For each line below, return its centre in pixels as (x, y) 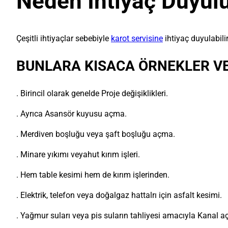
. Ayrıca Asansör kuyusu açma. (72, 114)
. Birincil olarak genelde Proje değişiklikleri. (92, 94)
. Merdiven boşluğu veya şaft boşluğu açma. (96, 134)
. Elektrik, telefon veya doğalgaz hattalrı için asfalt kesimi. (119, 195)
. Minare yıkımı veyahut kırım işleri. (78, 155)
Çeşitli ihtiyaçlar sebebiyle (64, 39)
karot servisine (137, 39)
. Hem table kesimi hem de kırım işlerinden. (93, 175)
